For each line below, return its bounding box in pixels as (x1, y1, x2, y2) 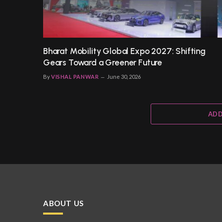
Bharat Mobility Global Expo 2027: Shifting (43, 46, 206, 56)
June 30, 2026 (107, 73, 141, 80)
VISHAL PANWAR (51, 73, 99, 80)
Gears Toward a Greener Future (43, 57, 163, 67)
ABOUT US (43, 198, 84, 208)
